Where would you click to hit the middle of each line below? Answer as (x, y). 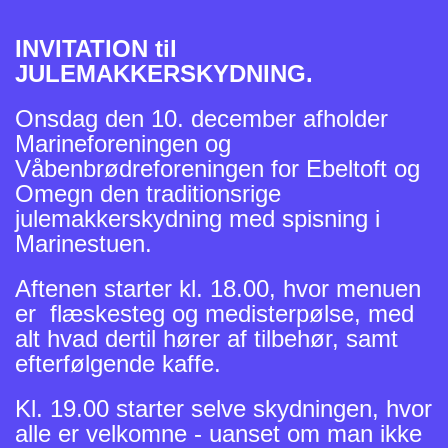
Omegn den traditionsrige (148, 194)
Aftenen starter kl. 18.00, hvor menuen (218, 289)
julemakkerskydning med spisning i (197, 219)
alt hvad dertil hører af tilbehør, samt (206, 339)
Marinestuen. (87, 244)
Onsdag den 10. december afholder (201, 119)
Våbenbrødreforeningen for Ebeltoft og (217, 169)
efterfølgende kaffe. (118, 364)
